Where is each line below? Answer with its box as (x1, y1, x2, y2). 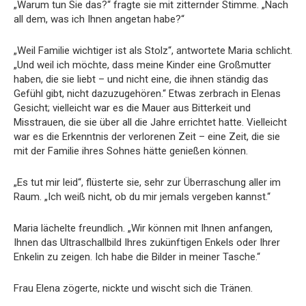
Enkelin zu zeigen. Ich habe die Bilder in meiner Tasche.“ (14, 250, 260, 263)
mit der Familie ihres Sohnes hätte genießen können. (14, 144, 248, 157)
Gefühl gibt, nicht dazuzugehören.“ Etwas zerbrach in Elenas (14, 87, 281, 100)
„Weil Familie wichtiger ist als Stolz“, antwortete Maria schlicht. (14, 44, 292, 57)
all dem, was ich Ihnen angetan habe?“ (14, 12, 184, 25)
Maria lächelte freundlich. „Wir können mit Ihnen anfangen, (14, 221, 273, 234)
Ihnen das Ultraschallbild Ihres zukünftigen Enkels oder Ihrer (14, 236, 280, 249)
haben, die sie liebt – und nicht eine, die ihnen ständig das (14, 72, 268, 85)
